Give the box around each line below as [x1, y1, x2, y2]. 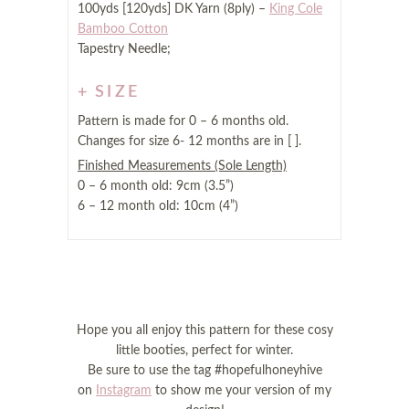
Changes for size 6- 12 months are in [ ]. [78, 135, 301, 148]
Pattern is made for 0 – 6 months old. [78, 115, 288, 128]
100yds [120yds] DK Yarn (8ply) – [78, 3, 269, 16]
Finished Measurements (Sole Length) [78, 160, 287, 173]
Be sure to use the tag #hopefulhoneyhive [87, 364, 322, 377]
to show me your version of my [152, 384, 331, 397]
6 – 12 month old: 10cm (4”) [78, 200, 238, 213]
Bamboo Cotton [78, 23, 168, 36]
